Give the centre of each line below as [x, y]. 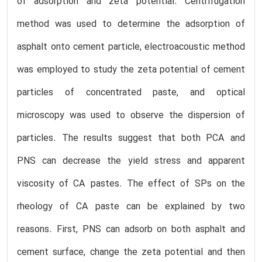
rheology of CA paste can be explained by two [131, 207]
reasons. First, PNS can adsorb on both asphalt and [131, 230]
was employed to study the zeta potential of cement [131, 70]
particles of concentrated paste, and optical [131, 93]
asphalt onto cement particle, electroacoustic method [131, 47]
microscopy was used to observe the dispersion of [131, 116]
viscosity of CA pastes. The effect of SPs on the [131, 184]
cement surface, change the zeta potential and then [131, 252]
